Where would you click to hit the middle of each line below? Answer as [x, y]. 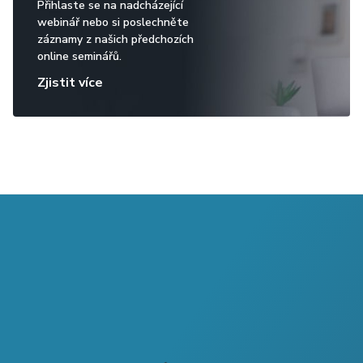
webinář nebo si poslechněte [113, 22]
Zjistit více [70, 83]
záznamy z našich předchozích [115, 39]
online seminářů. [79, 56]
